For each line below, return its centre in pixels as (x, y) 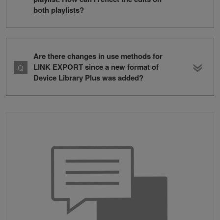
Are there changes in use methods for (98, 56)
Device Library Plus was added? (88, 78)
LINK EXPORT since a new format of (96, 67)
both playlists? (59, 10)
